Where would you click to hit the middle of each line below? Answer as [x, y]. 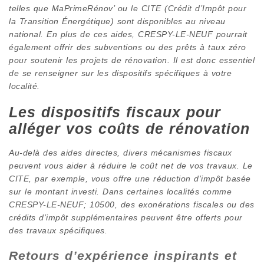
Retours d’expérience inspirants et [123, 255]
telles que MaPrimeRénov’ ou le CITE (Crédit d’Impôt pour [128, 8]
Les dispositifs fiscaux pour [115, 112]
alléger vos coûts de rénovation [129, 128]
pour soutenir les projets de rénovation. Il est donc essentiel [132, 60]
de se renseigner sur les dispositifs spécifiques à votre [120, 73]
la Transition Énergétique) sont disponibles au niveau [117, 21]
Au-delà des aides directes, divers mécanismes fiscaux [121, 152]
